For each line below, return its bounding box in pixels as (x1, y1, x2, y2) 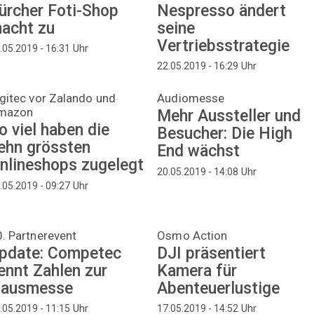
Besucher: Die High (157, 124, 293, 144)
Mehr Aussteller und (157, 107, 301, 126)
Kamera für (157, 261, 238, 280)
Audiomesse (157, 90, 225, 105)
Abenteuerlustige (157, 278, 280, 298)
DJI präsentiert (157, 243, 266, 263)
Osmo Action (157, 228, 228, 243)
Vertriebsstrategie (157, 36, 290, 55)
